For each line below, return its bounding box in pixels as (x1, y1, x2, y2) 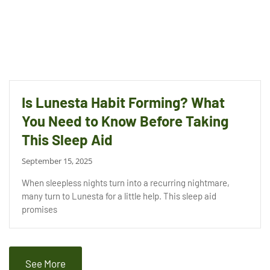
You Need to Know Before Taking (22, 112, 228, 130)
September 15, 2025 (22, 155, 92, 167)
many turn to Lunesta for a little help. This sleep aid (22, 190, 216, 202)
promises (22, 204, 57, 215)
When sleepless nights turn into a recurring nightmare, (22, 177, 230, 189)
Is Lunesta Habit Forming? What (22, 93, 225, 111)
